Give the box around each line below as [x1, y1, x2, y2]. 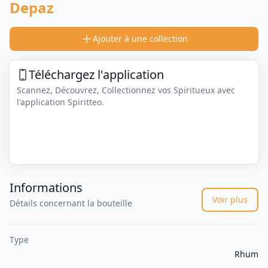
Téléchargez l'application [29, 66, 164, 83]
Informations [10, 179, 83, 196]
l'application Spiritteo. [17, 96, 104, 108]
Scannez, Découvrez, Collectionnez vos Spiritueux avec [17, 84, 235, 96]
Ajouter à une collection [92, 33, 188, 44]
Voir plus [212, 194, 248, 206]
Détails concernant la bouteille [10, 197, 132, 209]
